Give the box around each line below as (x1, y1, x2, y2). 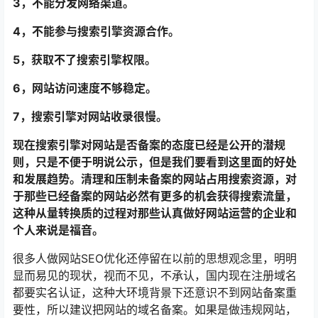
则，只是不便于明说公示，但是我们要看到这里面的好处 (13, 155, 297, 169)
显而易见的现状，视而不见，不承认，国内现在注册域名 (13, 268, 297, 283)
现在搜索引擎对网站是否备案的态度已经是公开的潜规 (13, 138, 285, 152)
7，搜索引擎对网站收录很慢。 (13, 109, 168, 124)
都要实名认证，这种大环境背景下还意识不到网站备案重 (13, 285, 297, 300)
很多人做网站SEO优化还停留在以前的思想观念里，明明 (13, 251, 297, 265)
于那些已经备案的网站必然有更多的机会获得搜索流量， (13, 189, 297, 203)
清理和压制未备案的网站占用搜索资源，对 (81, 172, 297, 186)
